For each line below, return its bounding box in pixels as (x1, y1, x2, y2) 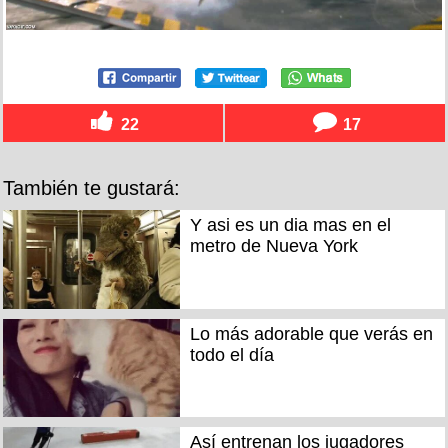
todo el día (189, 344, 274, 365)
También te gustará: (3, 177, 180, 200)
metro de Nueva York (189, 236, 358, 257)
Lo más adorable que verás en (189, 323, 433, 344)
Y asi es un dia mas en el (189, 215, 391, 236)
